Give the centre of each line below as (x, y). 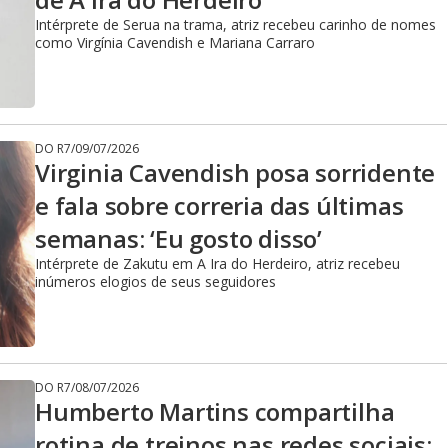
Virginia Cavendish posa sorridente (235, 172)
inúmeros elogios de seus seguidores (155, 281)
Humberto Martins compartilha (215, 411)
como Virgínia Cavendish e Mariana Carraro (175, 42)
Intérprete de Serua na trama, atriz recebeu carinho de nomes (235, 24)
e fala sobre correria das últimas (219, 205)
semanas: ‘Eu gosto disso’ (178, 238)
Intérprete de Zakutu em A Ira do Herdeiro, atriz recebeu (217, 263)
